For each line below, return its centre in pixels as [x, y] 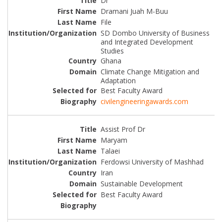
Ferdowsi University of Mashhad [152, 162]
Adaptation [118, 81]
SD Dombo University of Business [155, 33]
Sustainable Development [142, 183]
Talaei [110, 151]
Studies [112, 51]
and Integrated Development [147, 42]
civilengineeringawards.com [144, 102]
